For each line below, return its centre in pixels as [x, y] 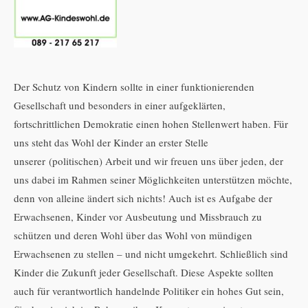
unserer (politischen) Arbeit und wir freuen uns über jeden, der [148, 161]
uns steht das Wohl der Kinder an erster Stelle [111, 142]
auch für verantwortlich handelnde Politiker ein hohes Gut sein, [149, 290]
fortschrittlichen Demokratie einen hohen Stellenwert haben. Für [151, 123]
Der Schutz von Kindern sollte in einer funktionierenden [134, 86]
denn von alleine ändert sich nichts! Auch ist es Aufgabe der [143, 198]
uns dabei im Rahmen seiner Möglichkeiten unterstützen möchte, [153, 179]
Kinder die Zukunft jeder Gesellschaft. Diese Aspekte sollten [144, 272]
